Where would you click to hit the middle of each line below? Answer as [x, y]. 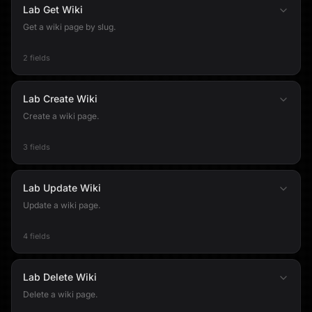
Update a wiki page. [62, 205]
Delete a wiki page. [60, 294]
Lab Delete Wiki [60, 277]
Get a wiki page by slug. [69, 27]
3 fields [37, 147]
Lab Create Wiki [60, 99]
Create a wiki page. [61, 116]
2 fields [37, 58]
